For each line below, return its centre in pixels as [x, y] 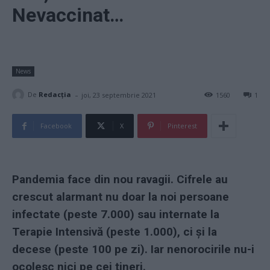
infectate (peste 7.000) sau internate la [116, 214]
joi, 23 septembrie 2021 [119, 95]
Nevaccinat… [68, 15]
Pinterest [182, 125]
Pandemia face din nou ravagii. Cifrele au [120, 179]
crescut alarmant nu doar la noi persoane [121, 196]
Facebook [56, 125]
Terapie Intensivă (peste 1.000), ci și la [115, 231]
